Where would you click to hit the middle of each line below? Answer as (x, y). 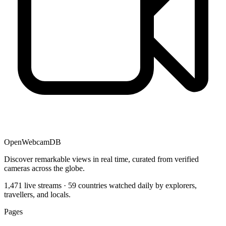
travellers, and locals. (37, 195)
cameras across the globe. (44, 168)
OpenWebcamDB (33, 142)
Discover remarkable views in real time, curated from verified (101, 159)
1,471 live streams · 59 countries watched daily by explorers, (100, 186)
